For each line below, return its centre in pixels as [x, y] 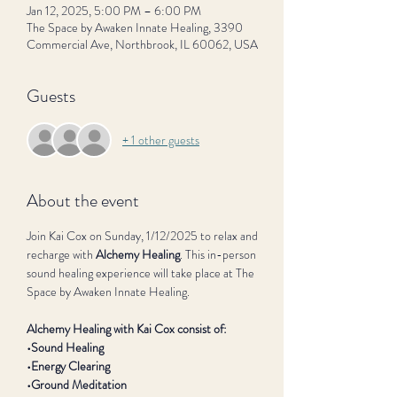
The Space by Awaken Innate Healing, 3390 [135, 27]
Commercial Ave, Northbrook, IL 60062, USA [142, 44]
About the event [83, 201]
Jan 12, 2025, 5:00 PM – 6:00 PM [114, 11]
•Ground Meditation [77, 385]
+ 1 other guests [161, 140]
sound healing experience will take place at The [142, 273]
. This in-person [219, 254]
